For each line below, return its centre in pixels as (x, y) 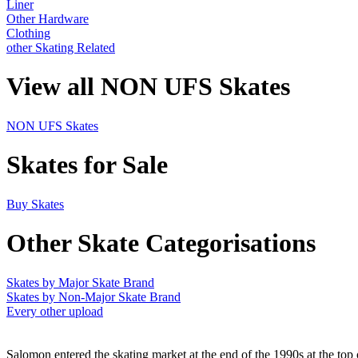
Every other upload (55, 311)
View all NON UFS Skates (148, 87)
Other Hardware (48, 19)
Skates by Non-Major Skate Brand (93, 296)
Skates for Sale (87, 165)
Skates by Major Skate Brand (80, 282)
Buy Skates (35, 204)
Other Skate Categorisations (161, 243)
